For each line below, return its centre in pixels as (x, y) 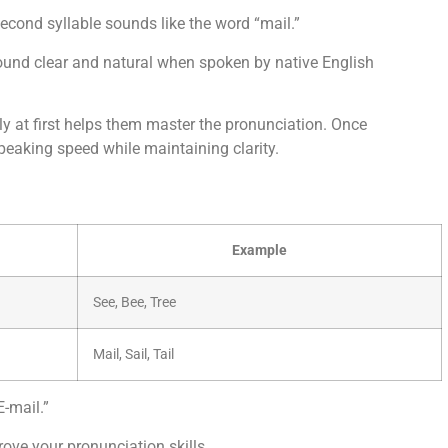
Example (259, 251)
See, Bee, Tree (134, 303)
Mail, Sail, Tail (133, 355)
